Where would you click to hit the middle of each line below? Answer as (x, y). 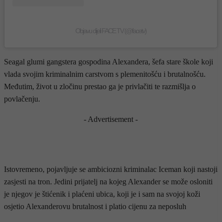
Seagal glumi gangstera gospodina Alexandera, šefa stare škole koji (109, 62)
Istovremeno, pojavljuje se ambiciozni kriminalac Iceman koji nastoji (111, 169)
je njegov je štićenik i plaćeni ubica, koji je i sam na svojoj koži (102, 194)
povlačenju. (22, 99)
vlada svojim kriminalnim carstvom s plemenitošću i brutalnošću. (105, 74)
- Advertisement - (111, 119)
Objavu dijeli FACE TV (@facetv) (111, 31)
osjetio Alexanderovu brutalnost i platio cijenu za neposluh (95, 207)
